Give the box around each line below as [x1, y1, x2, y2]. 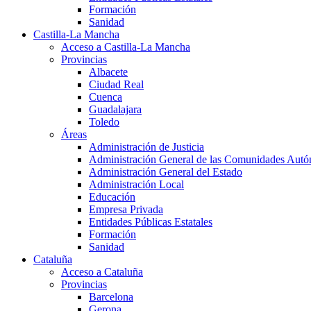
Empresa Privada [89, 203, 163, 216]
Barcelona [89, 291, 133, 303]
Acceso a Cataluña [61, 266, 143, 278]
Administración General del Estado [89, 166, 242, 178]
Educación [89, 191, 135, 203]
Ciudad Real [89, 78, 144, 91]
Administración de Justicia [89, 141, 204, 153]
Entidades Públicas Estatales [89, 216, 212, 228]
